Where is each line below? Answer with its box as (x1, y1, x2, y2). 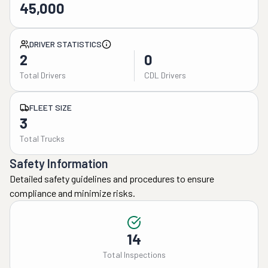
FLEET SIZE (29, 102, 72, 112)
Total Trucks (20, 133, 65, 144)
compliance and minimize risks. (10, 187, 135, 199)
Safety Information (10, 156, 108, 170)
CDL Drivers (144, 70, 186, 80)
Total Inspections (102, 249, 166, 260)
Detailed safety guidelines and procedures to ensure (10, 173, 214, 184)
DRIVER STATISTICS (29, 39, 102, 49)
